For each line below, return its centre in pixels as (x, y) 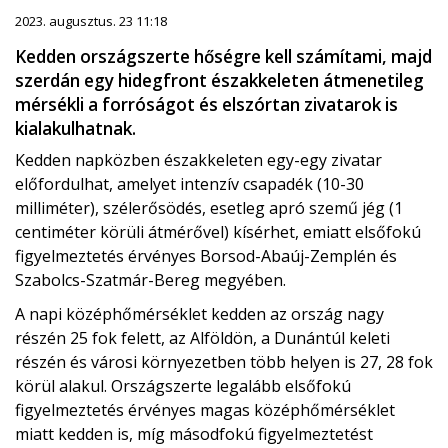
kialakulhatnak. (75, 129)
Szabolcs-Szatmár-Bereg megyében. (150, 280)
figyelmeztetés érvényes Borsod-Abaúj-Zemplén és (206, 256)
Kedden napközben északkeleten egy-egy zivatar (198, 160)
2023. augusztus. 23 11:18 (91, 21)
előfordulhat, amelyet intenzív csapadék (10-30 (189, 184)
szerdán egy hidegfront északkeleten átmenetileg (219, 81)
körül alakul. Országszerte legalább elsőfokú (183, 386)
